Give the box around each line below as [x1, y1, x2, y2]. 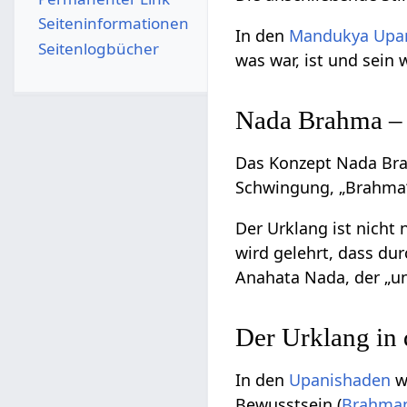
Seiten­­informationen [37, 13, 189, 35]
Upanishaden [289, 369, 392, 392]
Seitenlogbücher [37, 37, 159, 59]
